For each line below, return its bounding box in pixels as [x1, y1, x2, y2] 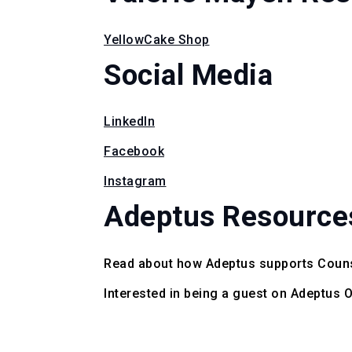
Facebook [104, 144, 164, 159]
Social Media [104, 57, 273, 92]
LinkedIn [104, 114, 155, 130]
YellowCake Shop [104, 31, 210, 47]
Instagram [104, 174, 167, 189]
